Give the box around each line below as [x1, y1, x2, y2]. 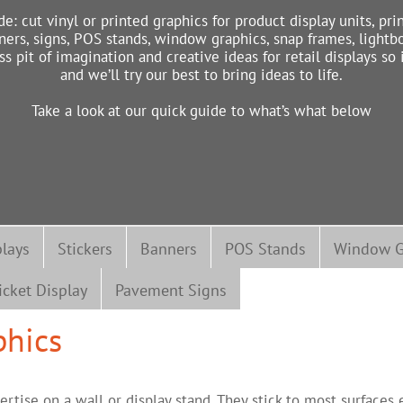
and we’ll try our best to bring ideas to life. [60, 65, 343, 85]
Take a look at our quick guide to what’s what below [31, 101, 372, 121]
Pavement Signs [115, 279, 227, 300]
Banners [140, 237, 197, 259]
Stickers [58, 237, 112, 259]
